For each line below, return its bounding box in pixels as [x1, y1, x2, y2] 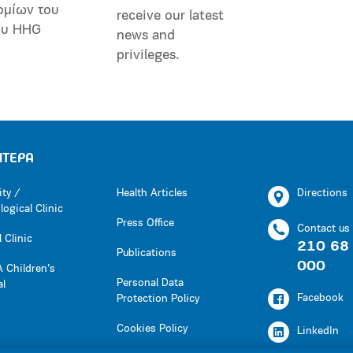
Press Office [117, 217, 174, 229]
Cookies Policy [117, 322, 188, 335]
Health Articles [117, 187, 188, 199]
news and [117, 28, 175, 43]
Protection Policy [117, 292, 199, 305]
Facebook [297, 292, 344, 304]
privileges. [117, 47, 180, 63]
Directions [297, 187, 347, 199]
